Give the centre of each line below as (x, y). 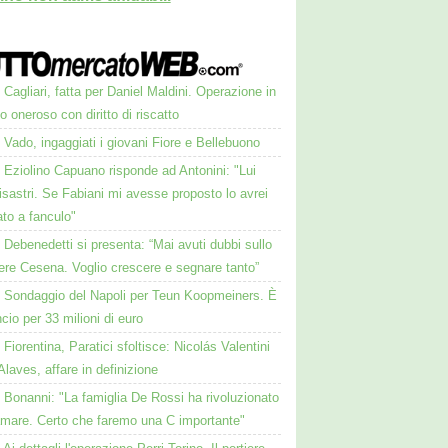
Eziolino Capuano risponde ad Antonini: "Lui (130, 170)
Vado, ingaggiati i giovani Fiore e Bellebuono (132, 142)
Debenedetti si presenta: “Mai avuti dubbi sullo (138, 244)
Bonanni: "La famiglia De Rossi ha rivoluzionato (142, 397)
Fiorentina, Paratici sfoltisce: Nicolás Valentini (137, 346)
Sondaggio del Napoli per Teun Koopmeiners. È (141, 295)
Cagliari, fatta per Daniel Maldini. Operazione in (140, 91)
